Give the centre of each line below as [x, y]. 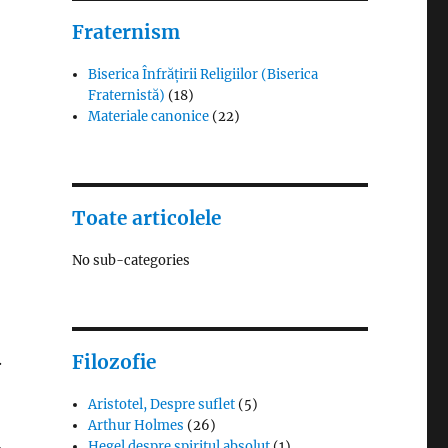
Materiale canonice [149, 116]
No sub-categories [130, 260]
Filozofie [113, 361]
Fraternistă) [127, 95]
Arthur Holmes [136, 425]
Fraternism [125, 31]
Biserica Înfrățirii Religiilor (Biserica [203, 74]
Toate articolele [146, 217]
